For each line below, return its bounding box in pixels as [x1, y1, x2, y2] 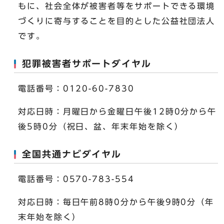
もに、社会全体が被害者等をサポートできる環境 [18, 2, 215, 10]
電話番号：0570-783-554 [18, 175, 134, 183]
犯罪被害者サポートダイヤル [22, 59, 151, 68]
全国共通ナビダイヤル [22, 150, 122, 159]
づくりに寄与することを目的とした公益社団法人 [18, 17, 215, 25]
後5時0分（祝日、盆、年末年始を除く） [18, 122, 183, 131]
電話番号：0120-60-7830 [18, 84, 134, 93]
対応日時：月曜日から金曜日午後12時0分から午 [18, 107, 217, 116]
